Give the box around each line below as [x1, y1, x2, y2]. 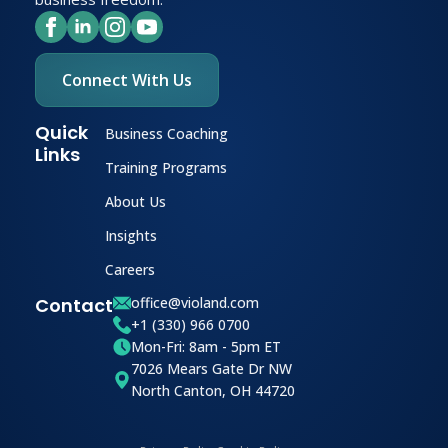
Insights [105, 225, 158, 245]
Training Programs [105, 157, 228, 177]
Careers [105, 259, 156, 279]
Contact [35, 292, 113, 318]
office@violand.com [131, 292, 259, 312]
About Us [105, 191, 167, 211]
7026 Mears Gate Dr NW [131, 358, 292, 378]
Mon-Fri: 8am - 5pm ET [131, 336, 281, 356]
